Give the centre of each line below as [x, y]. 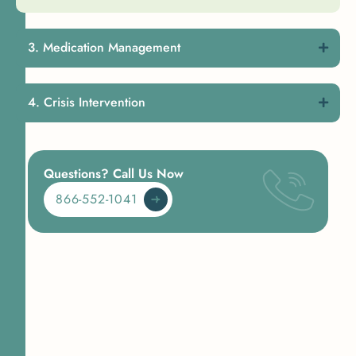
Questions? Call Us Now [114, 174]
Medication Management [112, 48]
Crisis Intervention [95, 103]
